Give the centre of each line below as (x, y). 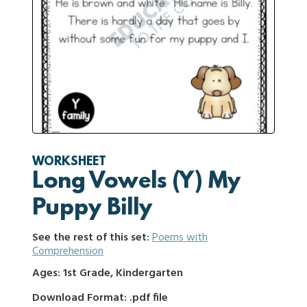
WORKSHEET (69, 162)
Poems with (180, 238)
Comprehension (68, 251)
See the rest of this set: (92, 238)
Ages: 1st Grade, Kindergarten (108, 273)
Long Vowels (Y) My (136, 182)
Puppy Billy (92, 209)
